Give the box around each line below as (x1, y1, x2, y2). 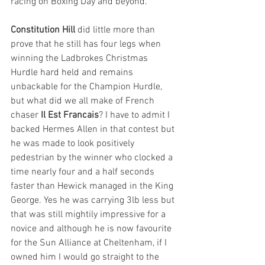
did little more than (75, 24, 157, 36)
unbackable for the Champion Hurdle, (11, 81, 164, 93)
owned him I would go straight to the (11, 251, 161, 263)
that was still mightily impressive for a (11, 209, 168, 221)
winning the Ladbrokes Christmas (11, 53, 150, 64)
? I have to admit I (99, 109, 172, 121)
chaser (11, 109, 41, 121)
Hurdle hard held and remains (11, 67, 135, 79)
